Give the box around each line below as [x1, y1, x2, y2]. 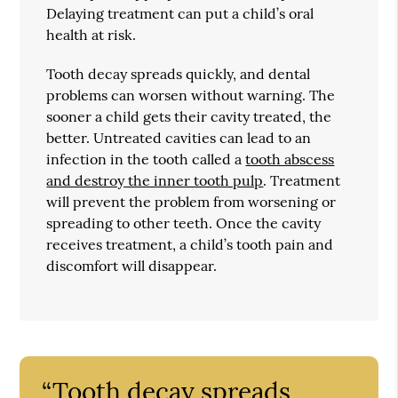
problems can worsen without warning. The [46, 85, 336, 104]
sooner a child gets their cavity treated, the [46, 107, 332, 125]
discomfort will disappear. [46, 256, 218, 275]
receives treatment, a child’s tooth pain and [46, 235, 334, 253]
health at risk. [46, 25, 137, 44]
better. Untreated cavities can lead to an [46, 128, 312, 147]
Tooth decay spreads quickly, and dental [46, 64, 311, 83]
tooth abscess [245, 149, 335, 168]
